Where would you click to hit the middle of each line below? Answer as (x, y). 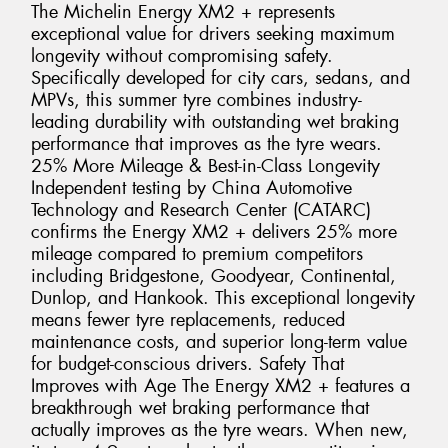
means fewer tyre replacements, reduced (188, 319)
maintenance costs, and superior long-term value (219, 341)
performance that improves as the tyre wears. (206, 143)
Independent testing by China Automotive (191, 187)
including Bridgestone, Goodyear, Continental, (213, 275)
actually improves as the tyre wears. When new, (219, 429)
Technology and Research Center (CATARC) (201, 209)
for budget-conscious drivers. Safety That (187, 363)
